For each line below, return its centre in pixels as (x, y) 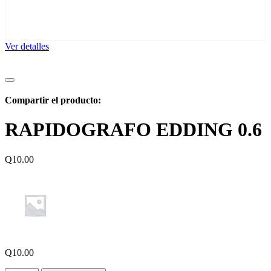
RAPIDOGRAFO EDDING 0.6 (133, 130)
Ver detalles (27, 46)
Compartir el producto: (53, 100)
